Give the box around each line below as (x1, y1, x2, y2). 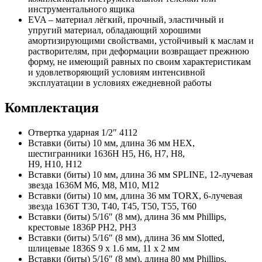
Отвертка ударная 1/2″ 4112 (28, 127, 137, 138)
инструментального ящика (28, 4, 135, 15)
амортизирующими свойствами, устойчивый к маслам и (28, 36, 254, 46)
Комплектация (5, 100, 99, 116)
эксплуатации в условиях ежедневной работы (28, 78, 212, 88)
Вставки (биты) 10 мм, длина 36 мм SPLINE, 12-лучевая (28, 170, 253, 180)
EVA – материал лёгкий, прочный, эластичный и (28, 15, 224, 25)
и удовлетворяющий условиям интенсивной (28, 67, 205, 78)
